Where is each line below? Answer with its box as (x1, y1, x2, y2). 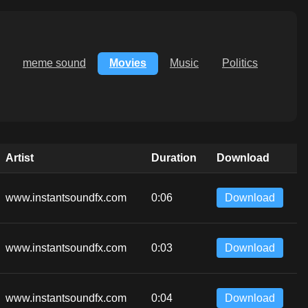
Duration (151, 151, 197, 164)
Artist (5, 151, 34, 164)
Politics (222, 57, 258, 69)
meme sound (23, 57, 86, 69)
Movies (109, 57, 146, 69)
